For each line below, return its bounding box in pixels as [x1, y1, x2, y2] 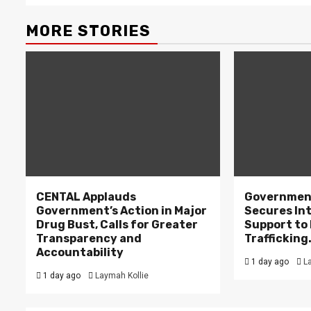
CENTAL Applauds [36, 190, 136, 203]
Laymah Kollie [95, 271, 149, 280]
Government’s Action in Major [36, 204, 207, 217]
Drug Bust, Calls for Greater [36, 218, 198, 231]
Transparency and [36, 232, 142, 245]
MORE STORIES [26, 22, 151, 40]
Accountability [36, 246, 124, 259]
